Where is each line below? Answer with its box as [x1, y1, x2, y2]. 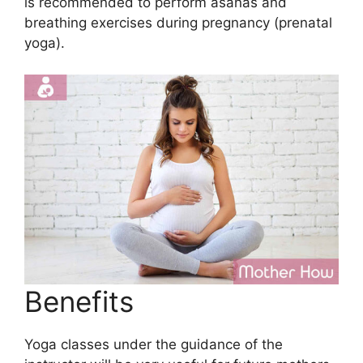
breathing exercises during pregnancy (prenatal [24, 15, 332, 32]
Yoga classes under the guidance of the [24, 335, 283, 352]
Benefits [24, 284, 134, 318]
